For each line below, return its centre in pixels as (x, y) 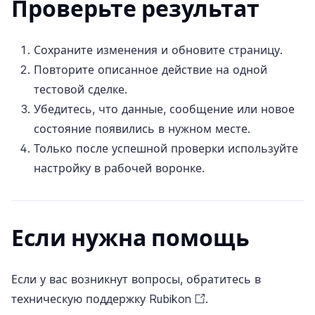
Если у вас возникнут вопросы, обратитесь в (136, 279)
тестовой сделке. (81, 89)
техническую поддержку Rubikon (101, 298)
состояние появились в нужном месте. (142, 128)
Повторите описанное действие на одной (150, 69)
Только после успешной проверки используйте (166, 148)
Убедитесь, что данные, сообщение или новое (164, 109)
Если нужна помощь (130, 238)
